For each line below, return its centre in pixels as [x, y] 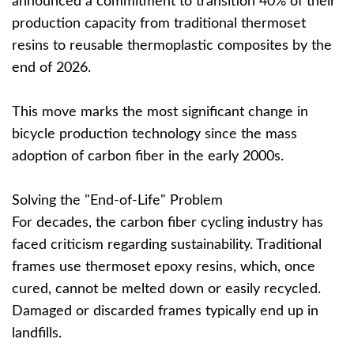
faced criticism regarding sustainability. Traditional [167, 245]
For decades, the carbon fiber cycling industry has [168, 223]
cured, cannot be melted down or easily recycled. [166, 289]
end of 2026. [51, 68]
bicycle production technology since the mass [154, 134]
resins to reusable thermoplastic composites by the [172, 46]
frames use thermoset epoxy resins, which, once [164, 267]
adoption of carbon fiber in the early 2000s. [148, 156]
